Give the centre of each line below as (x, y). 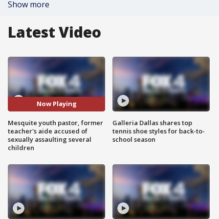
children (21, 147)
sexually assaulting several (50, 139)
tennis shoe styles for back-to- (159, 131)
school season (134, 139)
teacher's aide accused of (48, 131)
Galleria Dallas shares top (152, 122)
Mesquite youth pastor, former (55, 122)
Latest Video (55, 32)
